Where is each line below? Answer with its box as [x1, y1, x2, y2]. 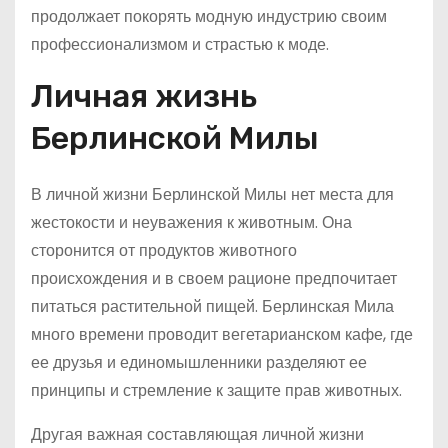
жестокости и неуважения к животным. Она [31, 211, 352, 234]
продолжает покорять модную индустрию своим [31, 5, 387, 28]
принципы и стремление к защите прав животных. [31, 379, 402, 402]
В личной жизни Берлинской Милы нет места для [31, 183, 394, 206]
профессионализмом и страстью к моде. [31, 33, 329, 56]
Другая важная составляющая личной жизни [31, 423, 364, 446]
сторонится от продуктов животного [31, 239, 297, 262]
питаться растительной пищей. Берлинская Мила [31, 295, 394, 318]
